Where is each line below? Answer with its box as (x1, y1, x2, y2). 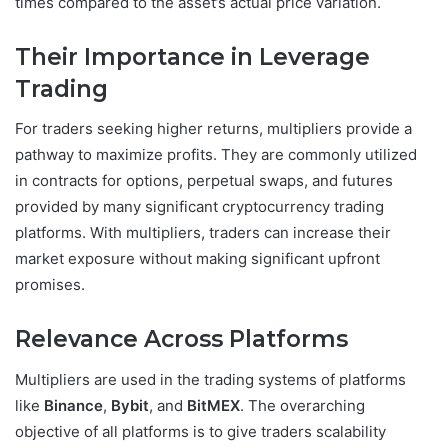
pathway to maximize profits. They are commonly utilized (15, 145, 417, 165)
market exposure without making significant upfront (15, 249, 380, 269)
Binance (44, 395, 103, 415)
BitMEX (187, 395, 240, 415)
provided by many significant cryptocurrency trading (15, 197, 384, 217)
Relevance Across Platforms (15, 325, 348, 354)
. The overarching (240, 395, 365, 415)
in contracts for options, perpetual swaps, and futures (15, 171, 393, 191)
